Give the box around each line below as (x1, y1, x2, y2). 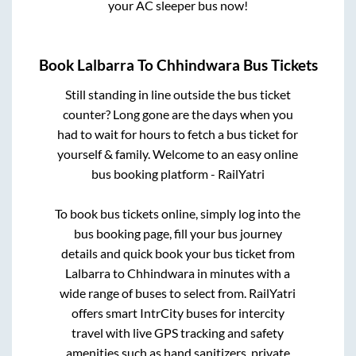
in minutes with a (195, 265, 291, 281)
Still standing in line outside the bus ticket (64, 87, 291, 103)
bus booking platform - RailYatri (91, 166, 265, 182)
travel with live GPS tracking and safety (72, 325, 284, 341)
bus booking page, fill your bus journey (73, 226, 282, 242)
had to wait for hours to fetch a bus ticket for (57, 126, 299, 142)
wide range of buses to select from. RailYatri (60, 285, 296, 301)
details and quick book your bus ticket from (60, 246, 295, 261)
